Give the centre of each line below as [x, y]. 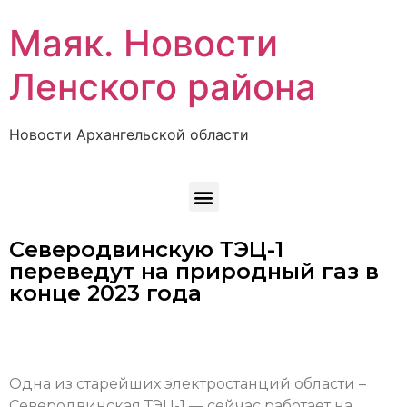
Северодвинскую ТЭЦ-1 [146, 250]
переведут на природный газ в [194, 272]
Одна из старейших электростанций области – [188, 384]
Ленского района [163, 87]
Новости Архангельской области [129, 134]
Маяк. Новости [144, 43]
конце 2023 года [105, 293]
